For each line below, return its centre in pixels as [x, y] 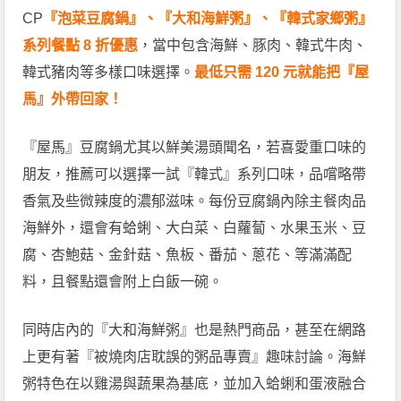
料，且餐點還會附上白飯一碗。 [123, 281]
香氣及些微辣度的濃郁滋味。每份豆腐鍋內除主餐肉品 [195, 200]
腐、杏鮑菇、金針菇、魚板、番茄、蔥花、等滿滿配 [188, 254]
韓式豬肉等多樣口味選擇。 [109, 72]
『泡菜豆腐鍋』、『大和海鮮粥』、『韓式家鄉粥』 [208, 18]
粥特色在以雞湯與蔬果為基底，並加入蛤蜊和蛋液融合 [195, 383]
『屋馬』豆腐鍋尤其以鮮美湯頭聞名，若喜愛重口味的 [195, 147]
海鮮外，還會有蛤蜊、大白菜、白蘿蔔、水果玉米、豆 [195, 227]
